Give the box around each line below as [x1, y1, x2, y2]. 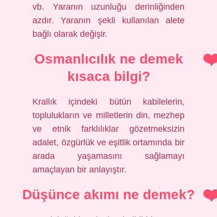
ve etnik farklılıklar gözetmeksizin [32, 124, 185, 134]
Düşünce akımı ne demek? [22, 187, 195, 202]
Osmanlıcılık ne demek [34, 51, 183, 66]
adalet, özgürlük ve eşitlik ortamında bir [32, 138, 185, 147]
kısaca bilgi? [67, 69, 150, 84]
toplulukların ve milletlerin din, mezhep [32, 110, 185, 120]
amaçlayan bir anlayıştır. [32, 165, 127, 174]
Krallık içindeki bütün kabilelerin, [32, 97, 185, 107]
